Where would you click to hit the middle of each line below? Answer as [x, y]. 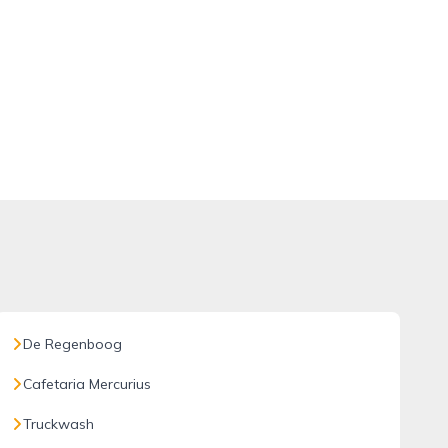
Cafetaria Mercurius [86, 384]
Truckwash [58, 424]
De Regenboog [72, 344]
